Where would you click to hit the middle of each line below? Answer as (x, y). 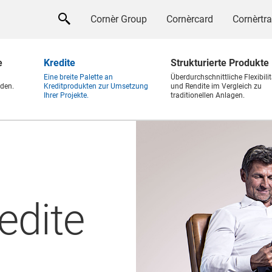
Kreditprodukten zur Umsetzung (96, 86)
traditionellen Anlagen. (208, 95)
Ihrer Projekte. (66, 95)
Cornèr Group (119, 19)
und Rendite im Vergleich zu (216, 86)
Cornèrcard (190, 19)
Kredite (59, 63)
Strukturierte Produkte (220, 63)
